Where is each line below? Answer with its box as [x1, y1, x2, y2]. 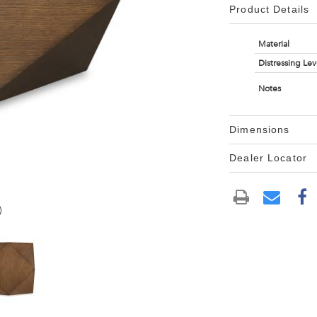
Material [258, 39, 289, 49]
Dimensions [229, 124, 290, 135]
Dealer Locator [229, 152, 307, 163]
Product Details [229, 4, 309, 15]
